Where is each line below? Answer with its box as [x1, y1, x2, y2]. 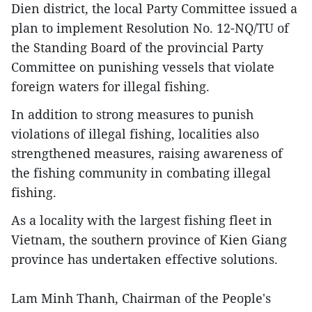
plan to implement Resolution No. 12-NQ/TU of [11, 19, 289, 37]
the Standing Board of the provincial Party [11, 39, 263, 56]
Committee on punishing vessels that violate [11, 58, 274, 76]
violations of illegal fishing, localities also [11, 125, 259, 143]
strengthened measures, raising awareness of [11, 145, 283, 162]
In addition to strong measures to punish [11, 106, 253, 123]
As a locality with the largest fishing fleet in [11, 212, 272, 229]
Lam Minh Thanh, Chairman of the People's [11, 290, 271, 307]
